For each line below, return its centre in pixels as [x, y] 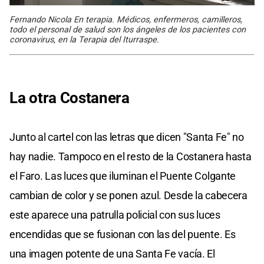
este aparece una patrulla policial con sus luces [115, 215]
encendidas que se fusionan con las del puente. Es [123, 235]
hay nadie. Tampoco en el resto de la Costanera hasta [131, 157]
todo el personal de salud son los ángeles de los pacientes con [128, 30]
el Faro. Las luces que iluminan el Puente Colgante [123, 176]
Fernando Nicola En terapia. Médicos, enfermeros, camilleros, [126, 20]
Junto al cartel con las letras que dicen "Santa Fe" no [127, 137]
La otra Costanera [70, 98]
